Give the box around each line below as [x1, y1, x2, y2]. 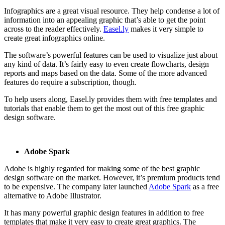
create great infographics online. [4, 34, 105, 43]
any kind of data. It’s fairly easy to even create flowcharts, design [4, 60, 209, 69]
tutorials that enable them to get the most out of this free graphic [4, 104, 204, 113]
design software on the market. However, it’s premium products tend [4, 173, 220, 182]
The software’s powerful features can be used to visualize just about [4, 51, 217, 60]
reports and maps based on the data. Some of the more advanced [4, 69, 207, 78]
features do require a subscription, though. [4, 78, 137, 87]
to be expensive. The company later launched [4, 182, 149, 191]
